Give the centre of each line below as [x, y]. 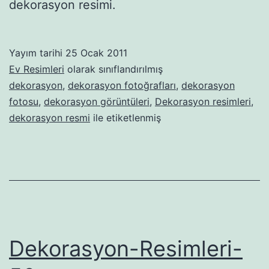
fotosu [24, 102]
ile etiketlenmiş [125, 118]
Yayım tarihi [37, 53]
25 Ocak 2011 [96, 53]
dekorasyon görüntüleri [97, 102]
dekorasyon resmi [50, 118]
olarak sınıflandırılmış [113, 69]
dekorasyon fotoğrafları [122, 86]
